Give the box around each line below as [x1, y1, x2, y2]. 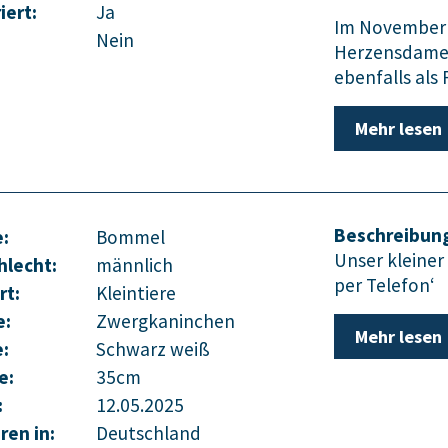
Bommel [96, 224, 165, 249]
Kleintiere [96, 280, 176, 305]
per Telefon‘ [334, 272, 435, 297]
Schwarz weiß [96, 336, 210, 361]
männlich [96, 252, 173, 277]
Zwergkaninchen [96, 308, 235, 333]
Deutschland [96, 420, 201, 445]
